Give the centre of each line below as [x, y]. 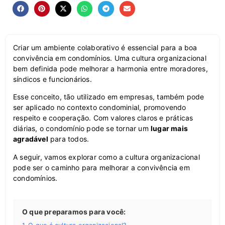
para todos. [69, 139]
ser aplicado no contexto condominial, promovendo [100, 107]
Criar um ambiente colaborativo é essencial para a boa [105, 48]
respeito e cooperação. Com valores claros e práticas [103, 118]
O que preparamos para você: [74, 211]
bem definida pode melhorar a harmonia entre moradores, [110, 69]
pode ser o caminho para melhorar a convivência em [101, 167]
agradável [31, 139]
